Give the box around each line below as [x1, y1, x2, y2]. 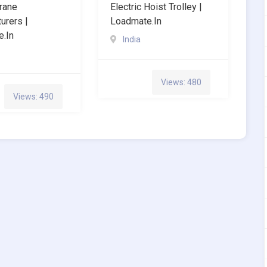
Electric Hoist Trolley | [110, 1, 202, 13]
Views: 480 [160, 77, 201, 88]
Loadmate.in [110, 15, 162, 27]
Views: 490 [13, 92, 54, 102]
